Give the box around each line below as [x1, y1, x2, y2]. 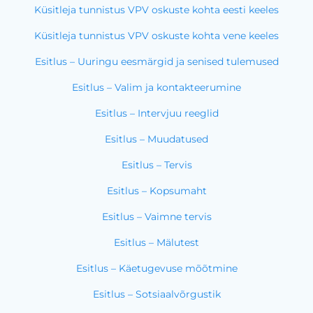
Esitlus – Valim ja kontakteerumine [72, 81, 241, 94]
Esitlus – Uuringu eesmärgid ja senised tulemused [34, 55, 279, 68]
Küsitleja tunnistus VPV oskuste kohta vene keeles [34, 29, 279, 43]
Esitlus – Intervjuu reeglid [94, 107, 219, 120]
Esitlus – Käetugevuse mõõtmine [75, 262, 238, 275]
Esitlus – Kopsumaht [106, 184, 207, 198]
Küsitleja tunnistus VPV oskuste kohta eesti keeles [34, 3, 279, 17]
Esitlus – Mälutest [114, 236, 199, 249]
